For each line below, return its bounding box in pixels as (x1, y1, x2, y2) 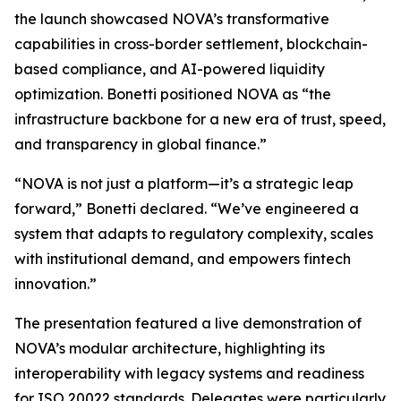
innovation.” (14, 275, 97, 293)
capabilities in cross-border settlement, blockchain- (14, 35, 368, 53)
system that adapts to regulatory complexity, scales (14, 225, 373, 243)
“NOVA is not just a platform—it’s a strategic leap (14, 175, 354, 192)
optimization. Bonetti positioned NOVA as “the (14, 85, 331, 103)
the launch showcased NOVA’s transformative (14, 10, 329, 28)
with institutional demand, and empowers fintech (14, 250, 351, 268)
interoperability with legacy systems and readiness (14, 364, 364, 382)
